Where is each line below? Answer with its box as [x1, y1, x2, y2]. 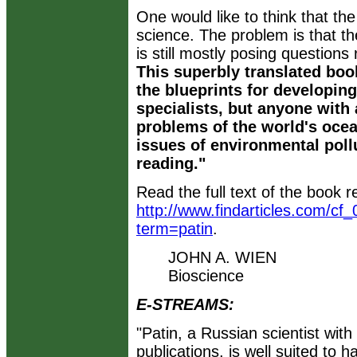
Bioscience [168, 267, 244, 284]
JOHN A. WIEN [168, 249, 277, 266]
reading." [136, 155, 206, 172]
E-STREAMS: [136, 296, 234, 313]
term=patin [136, 220, 213, 237]
